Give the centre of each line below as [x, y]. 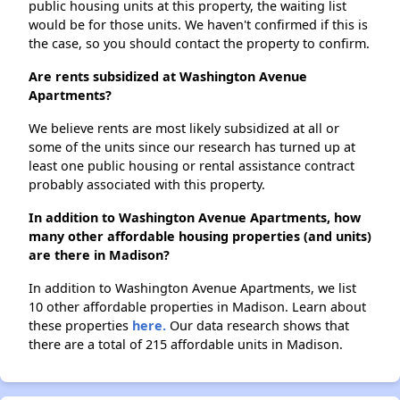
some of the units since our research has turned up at [192, 147]
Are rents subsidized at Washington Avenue [168, 77]
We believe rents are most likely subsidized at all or [184, 129]
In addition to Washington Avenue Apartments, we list [192, 288]
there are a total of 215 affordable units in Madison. [186, 345]
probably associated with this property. [147, 185]
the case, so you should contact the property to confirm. [199, 44]
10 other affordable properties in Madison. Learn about [197, 307]
